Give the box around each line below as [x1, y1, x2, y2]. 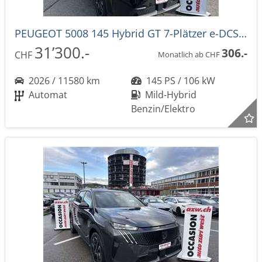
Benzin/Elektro [131, 102, 195, 115]
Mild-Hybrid [143, 88, 196, 101]
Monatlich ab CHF [158, 49, 222, 60]
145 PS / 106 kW [144, 74, 215, 87]
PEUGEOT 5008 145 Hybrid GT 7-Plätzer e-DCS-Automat [239, 26, 247, 40]
